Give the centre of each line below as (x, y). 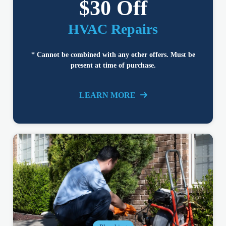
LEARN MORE (108, 95)
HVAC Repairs (113, 29)
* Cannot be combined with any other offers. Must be (113, 55)
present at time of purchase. (113, 66)
